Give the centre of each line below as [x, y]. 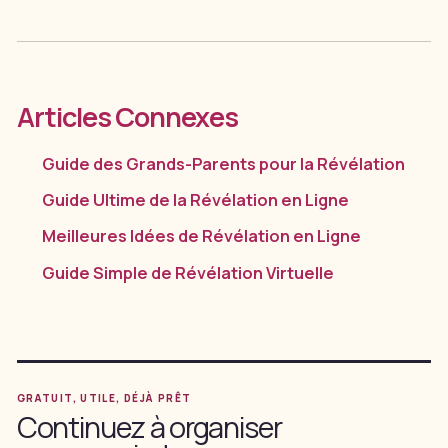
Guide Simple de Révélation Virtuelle [188, 272]
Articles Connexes [127, 116]
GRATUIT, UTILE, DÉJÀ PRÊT [104, 397]
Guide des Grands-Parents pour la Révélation [224, 163]
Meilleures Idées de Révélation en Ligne [202, 236]
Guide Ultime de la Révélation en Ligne [196, 200]
